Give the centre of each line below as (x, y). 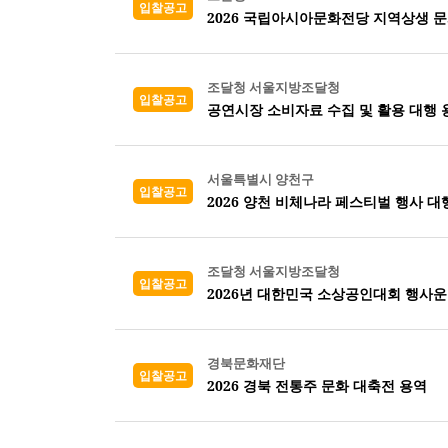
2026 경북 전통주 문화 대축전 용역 (317, 385)
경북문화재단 (246, 363)
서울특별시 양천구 (260, 179)
